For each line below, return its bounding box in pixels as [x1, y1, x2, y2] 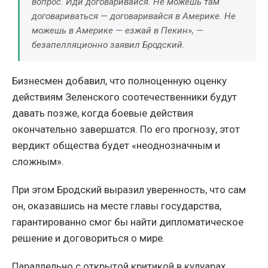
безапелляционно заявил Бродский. [32, 39, 185, 50]
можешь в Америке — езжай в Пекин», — [32, 25, 203, 36]
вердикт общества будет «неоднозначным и [12, 139, 220, 151]
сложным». [12, 155, 64, 167]
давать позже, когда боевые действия [12, 106, 193, 119]
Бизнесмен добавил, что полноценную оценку [12, 74, 227, 87]
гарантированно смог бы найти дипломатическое [12, 215, 243, 228]
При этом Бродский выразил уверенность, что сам [12, 183, 246, 196]
